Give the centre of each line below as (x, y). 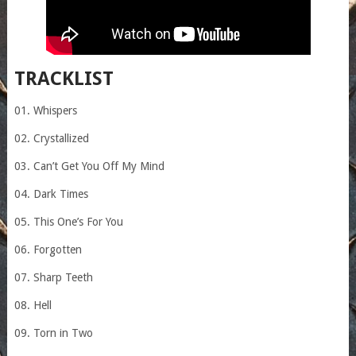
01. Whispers (45, 110)
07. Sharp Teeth (53, 277)
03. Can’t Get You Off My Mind (89, 166)
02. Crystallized (51, 138)
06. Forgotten (48, 249)
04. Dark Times (51, 193)
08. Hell (33, 305)
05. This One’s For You (68, 221)
